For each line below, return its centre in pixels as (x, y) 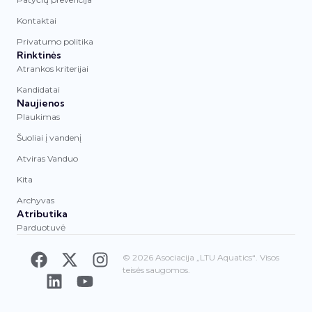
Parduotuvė (41, 227)
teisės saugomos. (157, 270)
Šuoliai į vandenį (49, 137)
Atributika (42, 213)
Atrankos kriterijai (53, 68)
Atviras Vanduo (47, 158)
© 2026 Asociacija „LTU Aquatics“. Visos (201, 257)
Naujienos (41, 103)
